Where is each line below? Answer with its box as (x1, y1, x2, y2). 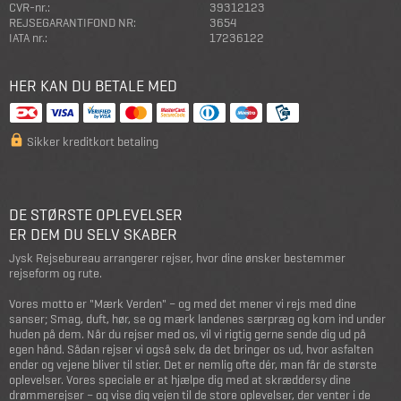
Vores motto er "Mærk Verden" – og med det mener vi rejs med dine (9, 294, 356, 311)
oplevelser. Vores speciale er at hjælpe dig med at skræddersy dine (9, 371, 351, 388)
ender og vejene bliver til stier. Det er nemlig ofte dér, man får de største (9, 355, 377, 372)
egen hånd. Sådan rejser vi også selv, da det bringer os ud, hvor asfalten (9, 340, 373, 357)
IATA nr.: (9, 29, 47, 46)
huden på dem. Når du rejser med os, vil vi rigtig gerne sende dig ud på (9, 325, 366, 342)
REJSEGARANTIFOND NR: (9, 13, 136, 30)
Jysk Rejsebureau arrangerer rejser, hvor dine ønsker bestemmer (9, 249, 346, 266)
